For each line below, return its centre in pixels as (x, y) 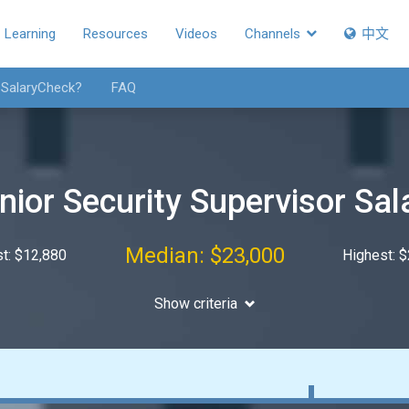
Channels (274, 34)
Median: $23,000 (204, 256)
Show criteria (195, 304)
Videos (196, 34)
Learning (30, 34)
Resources (115, 34)
